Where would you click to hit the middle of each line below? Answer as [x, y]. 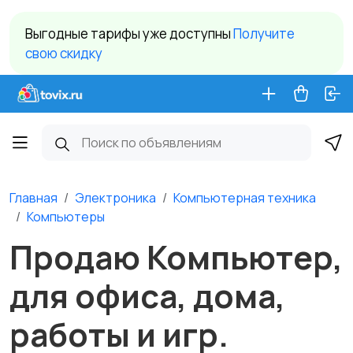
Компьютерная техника [245, 198]
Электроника [115, 198]
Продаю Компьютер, [176, 257]
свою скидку [64, 53]
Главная [33, 198]
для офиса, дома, [147, 295]
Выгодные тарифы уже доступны [129, 33]
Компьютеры [66, 217]
